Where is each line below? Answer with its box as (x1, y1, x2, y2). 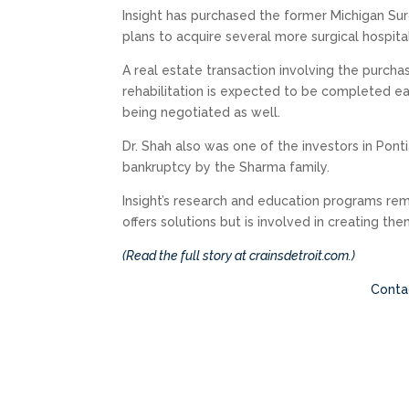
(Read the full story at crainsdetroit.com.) (122, 248, 356, 264)
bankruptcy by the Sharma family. (122, 160, 330, 175)
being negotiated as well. (122, 105, 281, 121)
